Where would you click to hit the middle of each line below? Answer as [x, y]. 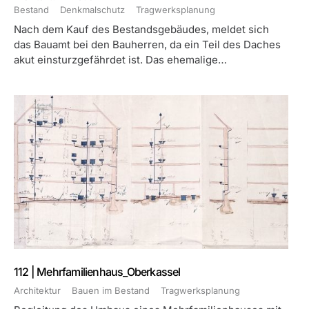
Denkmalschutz [92, 10]
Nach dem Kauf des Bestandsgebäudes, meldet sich [141, 29]
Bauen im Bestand [111, 290]
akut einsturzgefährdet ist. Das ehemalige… [120, 60]
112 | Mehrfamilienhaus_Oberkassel [97, 272]
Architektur [37, 290]
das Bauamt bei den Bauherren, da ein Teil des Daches [147, 44]
